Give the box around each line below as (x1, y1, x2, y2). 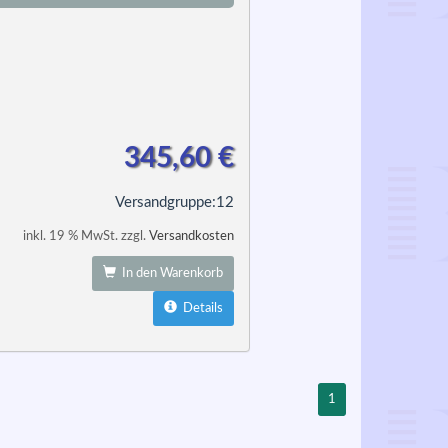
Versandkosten (148, 230, 234, 243)
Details (176, 302, 223, 315)
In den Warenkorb (115, 267, 223, 280)
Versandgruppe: (114, 195, 216, 210)
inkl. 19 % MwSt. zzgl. (22, 230, 149, 243)
